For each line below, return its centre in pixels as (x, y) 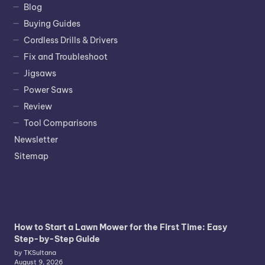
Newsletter (36, 139)
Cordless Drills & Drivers (70, 40)
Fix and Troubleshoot (65, 56)
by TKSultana (35, 252)
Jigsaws (40, 73)
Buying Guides (52, 23)
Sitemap (31, 156)
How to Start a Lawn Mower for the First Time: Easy (121, 227)
